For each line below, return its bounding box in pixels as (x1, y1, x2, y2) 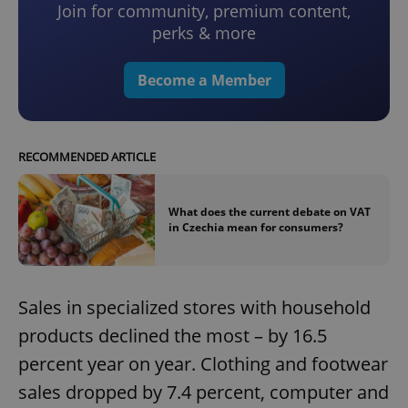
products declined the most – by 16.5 (18, 322, 327, 348)
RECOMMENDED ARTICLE (18, 148, 156, 166)
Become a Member (137, 70, 271, 91)
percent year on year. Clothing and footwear (18, 351, 388, 376)
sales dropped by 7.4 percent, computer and (18, 379, 389, 404)
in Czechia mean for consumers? (168, 219, 343, 236)
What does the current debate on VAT (168, 204, 371, 220)
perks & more (152, 22, 256, 45)
